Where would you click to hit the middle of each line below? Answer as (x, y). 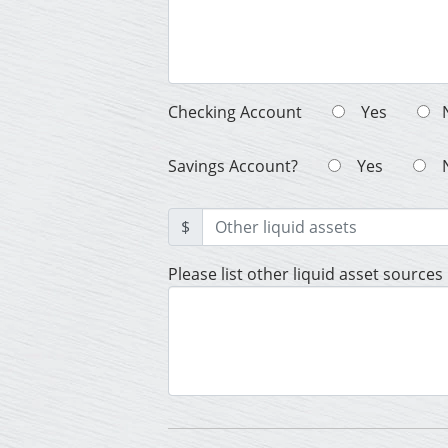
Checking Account (235, 112)
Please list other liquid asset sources (305, 274)
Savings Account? (233, 166)
